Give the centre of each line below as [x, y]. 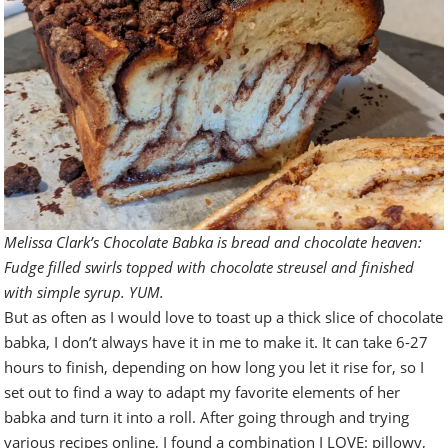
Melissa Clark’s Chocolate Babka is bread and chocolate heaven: [213, 242]
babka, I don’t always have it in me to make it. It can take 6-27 [216, 342]
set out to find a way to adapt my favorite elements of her [202, 392]
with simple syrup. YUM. [84, 292]
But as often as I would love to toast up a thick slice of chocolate [224, 317]
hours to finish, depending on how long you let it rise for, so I [214, 367]
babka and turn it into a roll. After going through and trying [207, 417]
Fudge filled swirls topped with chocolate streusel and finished [209, 267]
